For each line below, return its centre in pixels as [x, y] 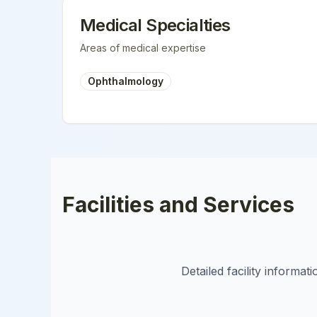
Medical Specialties [155, 25]
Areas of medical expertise [143, 48]
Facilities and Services [178, 204]
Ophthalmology [126, 81]
